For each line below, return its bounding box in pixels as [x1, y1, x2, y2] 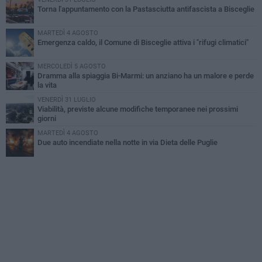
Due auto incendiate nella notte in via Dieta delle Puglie [37, 137, 218, 147]
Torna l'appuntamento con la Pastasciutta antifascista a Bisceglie [37, 4, 254, 13]
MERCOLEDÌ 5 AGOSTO [37, 62, 106, 70]
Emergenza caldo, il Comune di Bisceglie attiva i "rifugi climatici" [37, 37, 249, 47]
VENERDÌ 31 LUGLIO [37, 95, 96, 104]
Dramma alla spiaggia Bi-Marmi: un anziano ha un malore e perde [37, 71, 254, 80]
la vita [37, 80, 57, 89]
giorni [37, 113, 56, 123]
